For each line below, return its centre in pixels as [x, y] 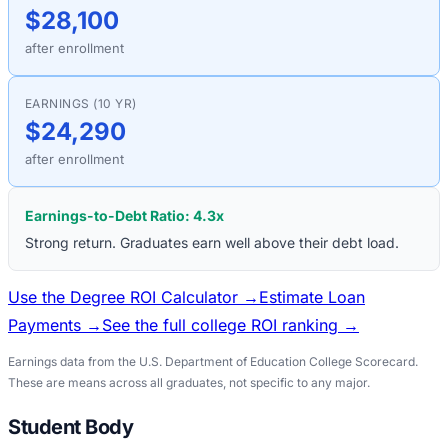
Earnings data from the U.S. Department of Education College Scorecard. [213, 361]
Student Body [70, 426]
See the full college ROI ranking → [230, 324]
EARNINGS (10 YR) [81, 103]
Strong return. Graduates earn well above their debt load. [212, 242]
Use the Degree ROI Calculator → [133, 296]
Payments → [55, 324]
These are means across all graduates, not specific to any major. [189, 382]
